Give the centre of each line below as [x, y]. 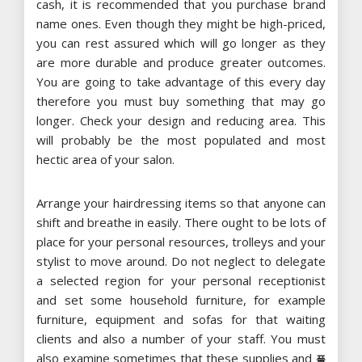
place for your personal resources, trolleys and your [181, 241]
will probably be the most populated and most [181, 139]
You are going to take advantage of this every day [181, 81]
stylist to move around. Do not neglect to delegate [181, 261]
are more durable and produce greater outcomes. [181, 62]
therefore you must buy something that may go [181, 101]
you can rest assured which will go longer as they [181, 42]
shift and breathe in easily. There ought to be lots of [181, 222]
